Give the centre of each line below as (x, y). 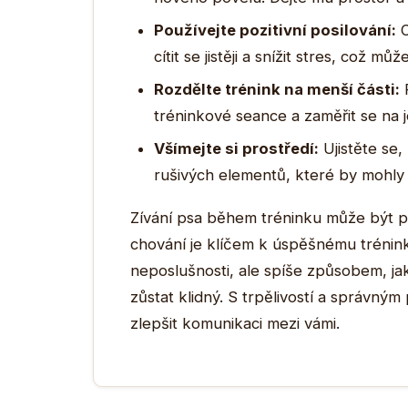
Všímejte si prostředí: (236, 148)
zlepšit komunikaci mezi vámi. (235, 323)
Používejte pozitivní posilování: (275, 30)
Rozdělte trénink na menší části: (277, 89)
